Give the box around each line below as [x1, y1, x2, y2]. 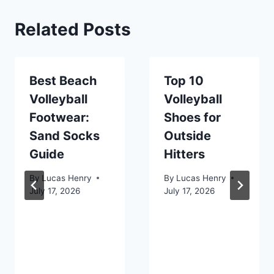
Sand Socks [29, 128, 100, 143]
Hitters [164, 146, 205, 161]
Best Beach [29, 73, 97, 88]
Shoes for [164, 109, 221, 125]
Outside [164, 128, 211, 143]
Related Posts [15, 18, 131, 40]
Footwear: [29, 109, 89, 125]
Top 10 [164, 73, 204, 88]
